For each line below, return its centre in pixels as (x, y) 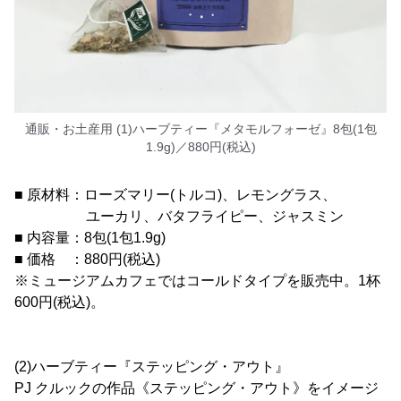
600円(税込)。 (60, 302)
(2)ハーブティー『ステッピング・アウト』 (152, 367)
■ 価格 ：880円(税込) (87, 259)
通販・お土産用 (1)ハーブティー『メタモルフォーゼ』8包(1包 (200, 129)
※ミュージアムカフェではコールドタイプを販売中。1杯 (197, 281)
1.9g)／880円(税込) (200, 147)
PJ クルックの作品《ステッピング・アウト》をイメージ (196, 388)
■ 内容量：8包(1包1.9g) (90, 238)
